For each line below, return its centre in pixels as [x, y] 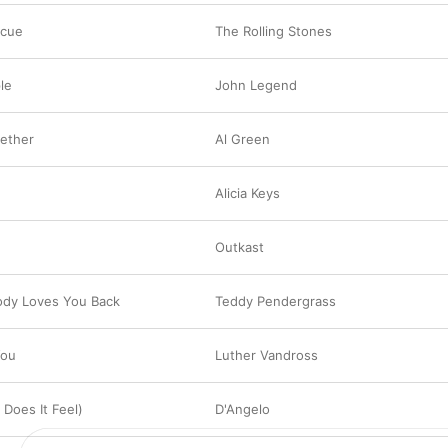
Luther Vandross [266, 355]
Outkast [239, 247]
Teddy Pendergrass [275, 301]
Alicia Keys [247, 193]
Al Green [242, 139]
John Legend [256, 85]
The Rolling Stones [273, 31]
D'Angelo [242, 409]
